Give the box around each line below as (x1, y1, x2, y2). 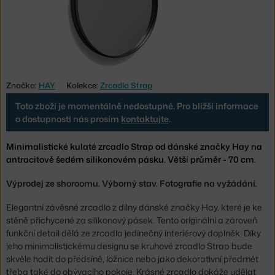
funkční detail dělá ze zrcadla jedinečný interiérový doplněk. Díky (6, 227, 261, 239)
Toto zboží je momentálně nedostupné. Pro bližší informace (15, 99, 258, 112)
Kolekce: (66, 79, 100, 91)
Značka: (6, 79, 39, 91)
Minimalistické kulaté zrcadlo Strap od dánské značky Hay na (6, 140, 262, 152)
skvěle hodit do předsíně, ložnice (6, 253, 134, 265)
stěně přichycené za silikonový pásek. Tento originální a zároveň (6, 214, 257, 227)
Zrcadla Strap (100, 79, 152, 91)
